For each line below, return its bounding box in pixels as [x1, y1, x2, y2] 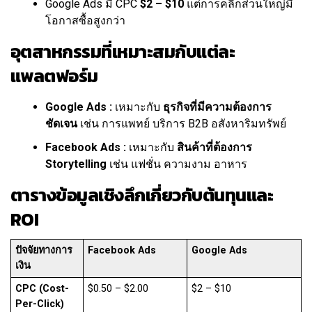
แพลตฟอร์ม [10, 63, 98, 90]
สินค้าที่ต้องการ [177, 141, 252, 155]
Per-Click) [15, 298, 65, 311]
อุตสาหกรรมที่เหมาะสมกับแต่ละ [10, 38, 235, 65]
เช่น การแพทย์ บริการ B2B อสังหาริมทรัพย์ [77, 117, 286, 131]
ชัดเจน [45, 117, 77, 131]
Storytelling [45, 157, 107, 171]
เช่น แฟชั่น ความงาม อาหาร [107, 157, 247, 171]
